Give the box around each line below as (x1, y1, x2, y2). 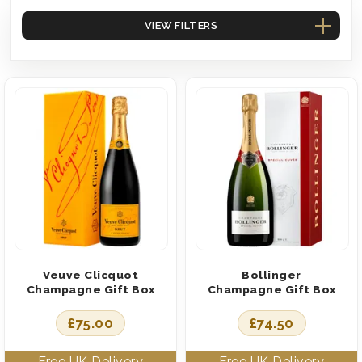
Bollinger (242, 267, 301, 281)
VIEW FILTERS (144, 19, 218, 32)
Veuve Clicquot (43, 267, 138, 281)
